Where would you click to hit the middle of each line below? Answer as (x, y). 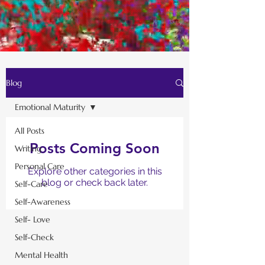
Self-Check (34, 237)
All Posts (30, 131)
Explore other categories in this (95, 172)
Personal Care (40, 167)
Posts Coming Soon (95, 148)
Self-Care (31, 184)
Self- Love (33, 220)
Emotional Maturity (50, 107)
